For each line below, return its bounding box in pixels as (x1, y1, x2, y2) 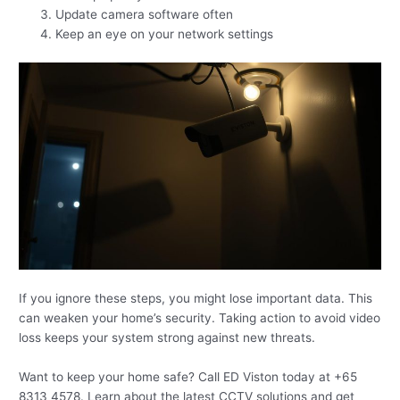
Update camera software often (55, 7, 234, 22)
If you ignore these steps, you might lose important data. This (19, 291, 373, 306)
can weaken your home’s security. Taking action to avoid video (19, 311, 381, 326)
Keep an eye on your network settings (55, 27, 274, 42)
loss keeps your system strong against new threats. (19, 330, 316, 346)
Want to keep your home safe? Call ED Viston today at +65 (19, 370, 358, 385)
